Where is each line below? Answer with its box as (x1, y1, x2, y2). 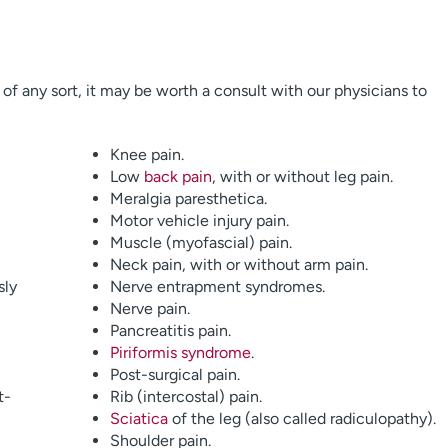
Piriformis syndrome (109, 343, 251, 362)
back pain (143, 167, 212, 186)
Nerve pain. (109, 299, 190, 318)
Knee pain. (109, 145, 184, 164)
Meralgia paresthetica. (109, 189, 267, 208)
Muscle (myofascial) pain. (109, 233, 292, 252)
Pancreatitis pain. (109, 321, 231, 340)
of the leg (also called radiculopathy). (167, 409, 436, 428)
